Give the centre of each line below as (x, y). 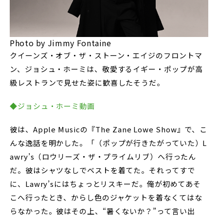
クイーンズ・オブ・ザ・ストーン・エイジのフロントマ (106, 55)
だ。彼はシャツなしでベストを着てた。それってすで (102, 170)
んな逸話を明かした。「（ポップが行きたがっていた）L (109, 143)
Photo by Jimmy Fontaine (61, 43)
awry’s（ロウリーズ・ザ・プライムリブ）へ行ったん (103, 156)
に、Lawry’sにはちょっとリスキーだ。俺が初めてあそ (106, 184)
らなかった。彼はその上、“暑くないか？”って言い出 (102, 211)
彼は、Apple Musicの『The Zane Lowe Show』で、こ (109, 129)
